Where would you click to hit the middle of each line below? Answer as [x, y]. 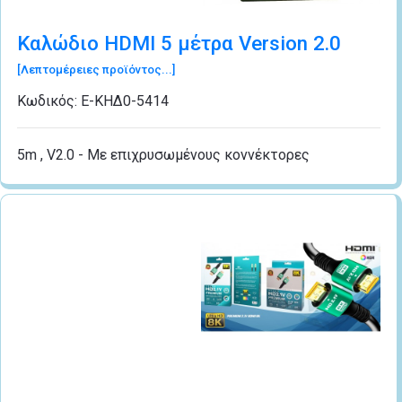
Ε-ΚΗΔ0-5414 [125, 101]
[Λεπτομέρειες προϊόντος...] [96, 70]
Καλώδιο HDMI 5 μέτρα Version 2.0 [179, 44]
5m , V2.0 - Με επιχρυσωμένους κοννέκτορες [163, 155]
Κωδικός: [49, 101]
